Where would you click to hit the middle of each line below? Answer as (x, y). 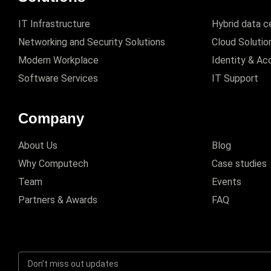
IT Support (235, 78)
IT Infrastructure (54, 24)
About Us (38, 145)
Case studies (239, 163)
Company (51, 118)
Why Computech (53, 163)
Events (227, 181)
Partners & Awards (58, 200)
